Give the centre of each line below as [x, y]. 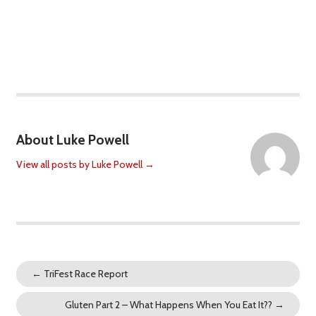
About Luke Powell [72, 139]
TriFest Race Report [85, 274]
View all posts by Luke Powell [80, 164]
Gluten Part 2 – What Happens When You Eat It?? [169, 305]
